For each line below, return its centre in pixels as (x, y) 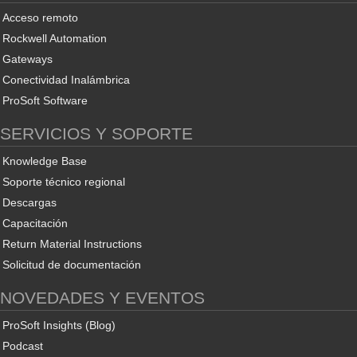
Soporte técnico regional (64, 182)
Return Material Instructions (72, 244)
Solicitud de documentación (72, 265)
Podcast (23, 346)
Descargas (29, 202)
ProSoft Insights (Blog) (59, 325)
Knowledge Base (45, 161)
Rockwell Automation (55, 38)
